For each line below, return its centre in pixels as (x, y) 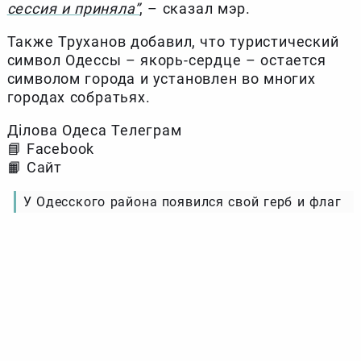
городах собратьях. (79, 98)
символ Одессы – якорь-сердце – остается (166, 60)
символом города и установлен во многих (161, 79)
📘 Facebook (51, 149)
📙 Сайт (34, 168)
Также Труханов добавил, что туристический (173, 42)
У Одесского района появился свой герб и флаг (182, 202)
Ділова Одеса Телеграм (94, 131)
